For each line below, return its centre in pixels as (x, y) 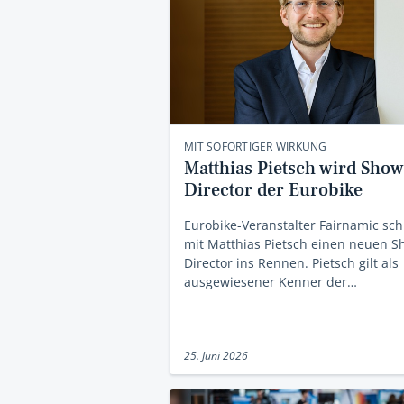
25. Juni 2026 (216, 355)
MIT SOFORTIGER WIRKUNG (256, 146)
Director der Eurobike (273, 190)
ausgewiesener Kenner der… (271, 281)
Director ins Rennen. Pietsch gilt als (291, 262)
